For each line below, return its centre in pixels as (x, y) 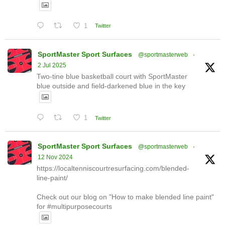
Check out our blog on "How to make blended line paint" (125, 197)
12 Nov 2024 (55, 157)
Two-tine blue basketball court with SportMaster (112, 76)
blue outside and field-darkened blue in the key (111, 86)
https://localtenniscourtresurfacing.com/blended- (113, 168)
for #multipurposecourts (74, 207)
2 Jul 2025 (52, 65)
